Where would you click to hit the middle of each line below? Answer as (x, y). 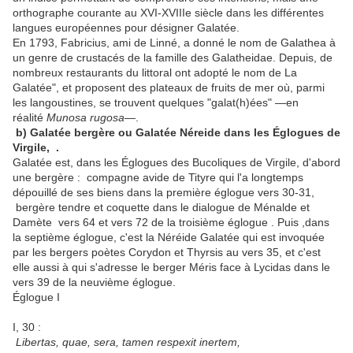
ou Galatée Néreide (171, 133)
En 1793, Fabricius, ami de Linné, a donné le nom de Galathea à (174, 43)
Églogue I (38, 297)
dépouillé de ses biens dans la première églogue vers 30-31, (163, 193)
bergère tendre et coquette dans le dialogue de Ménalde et (161, 208)
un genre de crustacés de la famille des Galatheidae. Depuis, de (173, 58)
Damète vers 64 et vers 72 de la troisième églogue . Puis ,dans (171, 223)
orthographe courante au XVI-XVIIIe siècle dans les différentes (168, 13)
